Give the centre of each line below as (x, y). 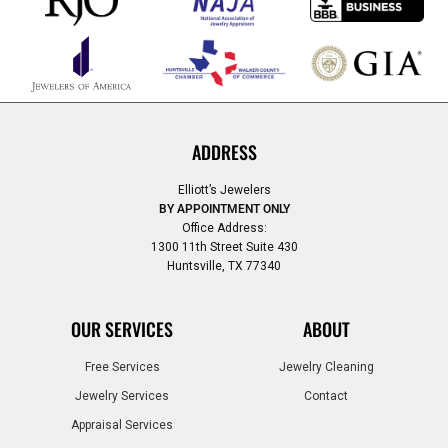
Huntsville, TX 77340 (224, 265)
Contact (326, 396)
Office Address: (224, 227)
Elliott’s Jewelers (224, 189)
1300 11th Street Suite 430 (224, 246)
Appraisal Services (122, 425)
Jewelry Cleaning (326, 367)
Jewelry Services (122, 396)
